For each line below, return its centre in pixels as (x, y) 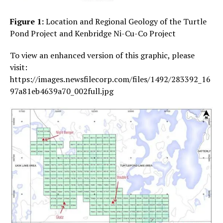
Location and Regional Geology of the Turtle (126, 21)
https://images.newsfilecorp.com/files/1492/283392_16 (110, 79)
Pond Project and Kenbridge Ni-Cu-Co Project (93, 33)
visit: (19, 67)
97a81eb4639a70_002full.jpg (62, 91)
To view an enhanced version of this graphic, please (102, 55)
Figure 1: (28, 21)
